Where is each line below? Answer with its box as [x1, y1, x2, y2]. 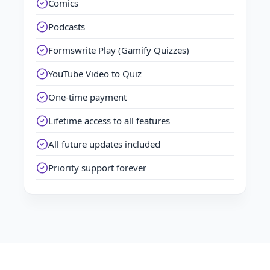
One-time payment [48, 91, 127, 103]
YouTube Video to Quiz [48, 67, 142, 80]
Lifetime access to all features [48, 115, 170, 127]
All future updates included [48, 138, 160, 150]
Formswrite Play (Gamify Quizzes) [48, 44, 189, 56]
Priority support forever [48, 162, 146, 174]
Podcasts [48, 20, 85, 33]
